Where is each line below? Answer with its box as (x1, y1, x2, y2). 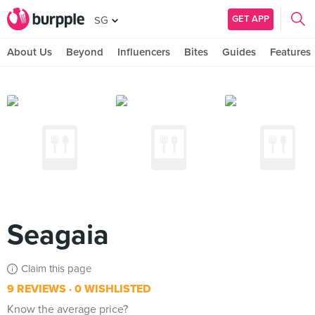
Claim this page (21, 262, 91, 275)
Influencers (117, 46, 170, 58)
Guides (222, 46, 256, 58)
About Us (7, 46, 52, 58)
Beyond (66, 46, 103, 58)
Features (270, 46, 311, 58)
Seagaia (7, 218, 109, 252)
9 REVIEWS (7, 282, 66, 296)
